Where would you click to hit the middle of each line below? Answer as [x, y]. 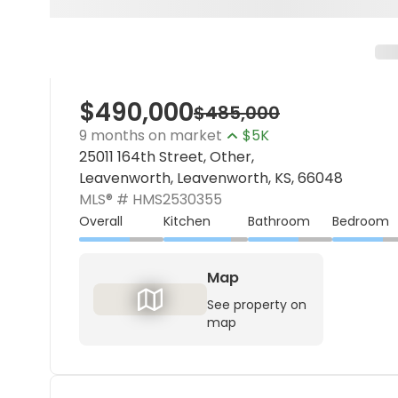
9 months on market [151, 135]
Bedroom [361, 221]
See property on [257, 305]
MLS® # [104, 199]
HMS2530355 [177, 199]
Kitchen [187, 221]
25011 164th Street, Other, [167, 157]
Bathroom [279, 221]
